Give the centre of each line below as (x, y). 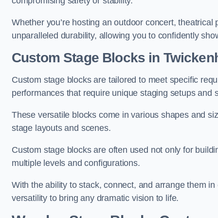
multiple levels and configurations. (76, 163)
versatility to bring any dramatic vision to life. (95, 198)
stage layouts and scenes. (61, 128)
